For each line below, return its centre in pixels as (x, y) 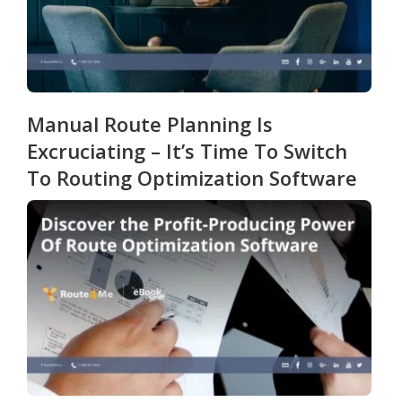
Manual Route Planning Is (150, 124)
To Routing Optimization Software (192, 178)
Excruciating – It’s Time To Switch (187, 151)
